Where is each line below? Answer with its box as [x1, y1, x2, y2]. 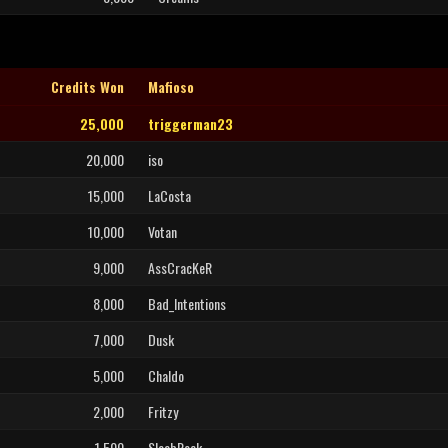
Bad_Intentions [148, 293, 226, 314]
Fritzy [148, 401, 178, 422]
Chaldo [148, 365, 184, 386]
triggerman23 [148, 113, 233, 134]
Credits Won [51, 76, 124, 97]
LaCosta [148, 185, 191, 206]
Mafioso [148, 76, 194, 97]
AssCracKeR [148, 257, 212, 278]
